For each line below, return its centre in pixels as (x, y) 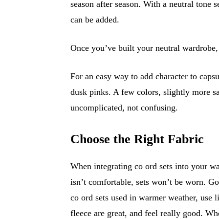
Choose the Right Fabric (137, 139)
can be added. (95, 19)
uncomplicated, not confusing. (124, 107)
